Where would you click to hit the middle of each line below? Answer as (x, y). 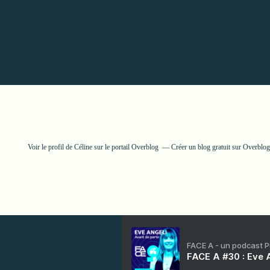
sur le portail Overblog (125, 147)
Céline (83, 147)
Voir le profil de (51, 147)
